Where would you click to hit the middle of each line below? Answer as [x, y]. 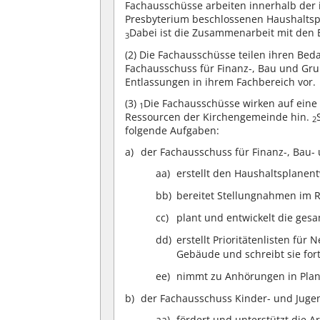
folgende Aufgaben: [172, 130]
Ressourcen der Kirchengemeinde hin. [219, 116]
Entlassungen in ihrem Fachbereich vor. [221, 81]
